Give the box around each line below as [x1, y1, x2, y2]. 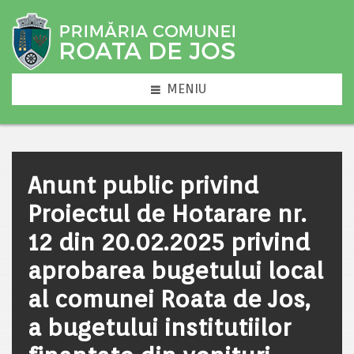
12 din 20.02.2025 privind [28, 228, 310, 256]
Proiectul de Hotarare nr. [28, 199, 307, 228]
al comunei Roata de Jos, [28, 284, 311, 313]
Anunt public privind [28, 171, 258, 199]
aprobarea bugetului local [28, 256, 323, 284]
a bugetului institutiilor [28, 313, 291, 341]
